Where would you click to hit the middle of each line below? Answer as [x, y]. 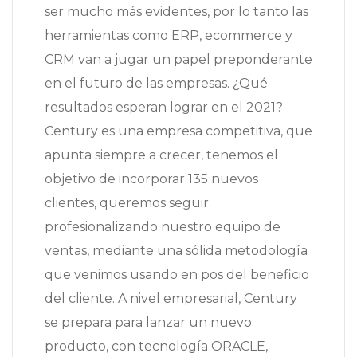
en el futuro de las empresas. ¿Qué [156, 84]
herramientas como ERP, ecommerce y [169, 36]
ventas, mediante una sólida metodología [176, 251]
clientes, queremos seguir [127, 203]
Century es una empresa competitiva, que [178, 131]
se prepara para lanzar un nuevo [148, 323]
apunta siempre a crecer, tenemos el [161, 155]
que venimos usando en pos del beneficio [177, 275]
